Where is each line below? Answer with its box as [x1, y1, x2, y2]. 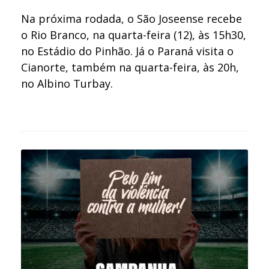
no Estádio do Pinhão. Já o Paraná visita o [21, 43, 234, 58]
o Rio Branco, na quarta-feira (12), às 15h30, [21, 27, 247, 42]
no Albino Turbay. [21, 76, 113, 91]
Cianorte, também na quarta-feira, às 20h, [21, 59, 240, 74]
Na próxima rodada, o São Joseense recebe [21, 11, 243, 26]
